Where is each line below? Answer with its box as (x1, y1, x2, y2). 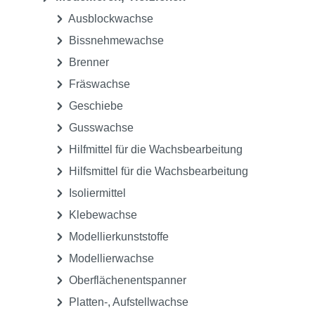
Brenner (66, 56, 109, 69)
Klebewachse (66, 209, 137, 221)
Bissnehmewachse (66, 34, 164, 47)
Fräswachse (66, 78, 130, 91)
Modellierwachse (66, 252, 154, 265)
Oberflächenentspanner (66, 274, 186, 287)
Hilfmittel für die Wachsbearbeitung (66, 143, 243, 156)
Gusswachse (66, 122, 134, 134)
